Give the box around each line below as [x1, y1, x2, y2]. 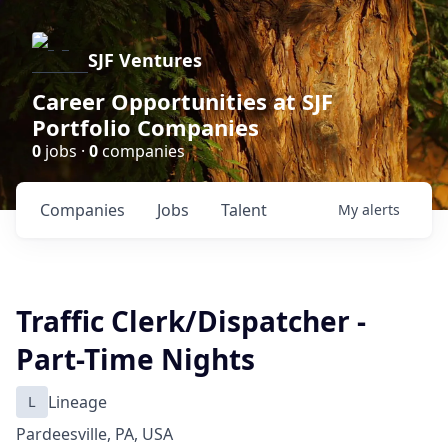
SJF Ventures [88, 48, 202, 72]
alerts [362, 200, 400, 219]
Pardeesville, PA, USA [16, 423, 173, 445]
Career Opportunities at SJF [32, 86, 333, 116]
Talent [221, 199, 267, 221]
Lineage [48, 391, 107, 413]
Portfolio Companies [32, 112, 259, 142]
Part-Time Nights [16, 340, 255, 378]
